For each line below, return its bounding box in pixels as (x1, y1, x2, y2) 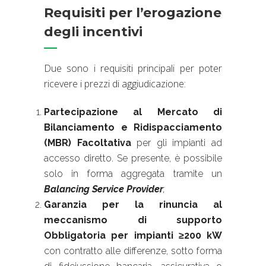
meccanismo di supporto (44, 214, 222, 226)
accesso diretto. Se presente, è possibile (44, 152, 222, 164)
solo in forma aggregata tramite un (44, 167, 222, 179)
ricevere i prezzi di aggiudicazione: (44, 77, 186, 90)
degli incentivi (44, 23, 142, 40)
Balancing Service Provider (44, 183, 163, 195)
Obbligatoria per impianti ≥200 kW (44, 229, 222, 241)
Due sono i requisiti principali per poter (44, 61, 222, 75)
